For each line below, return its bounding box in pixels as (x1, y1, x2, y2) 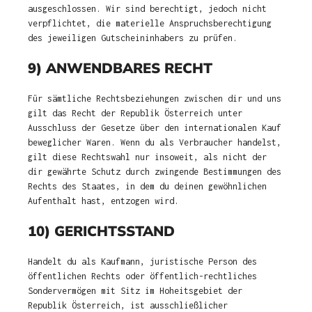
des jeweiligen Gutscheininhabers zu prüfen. (28, 33, 237, 43)
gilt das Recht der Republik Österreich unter (28, 108, 242, 118)
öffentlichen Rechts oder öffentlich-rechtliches (28, 271, 257, 281)
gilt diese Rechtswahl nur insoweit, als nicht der (28, 152, 267, 162)
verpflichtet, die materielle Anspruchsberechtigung (28, 18, 272, 29)
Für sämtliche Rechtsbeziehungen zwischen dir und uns (28, 93, 281, 104)
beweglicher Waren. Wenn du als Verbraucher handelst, (28, 137, 281, 148)
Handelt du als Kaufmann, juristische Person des (28, 256, 257, 267)
